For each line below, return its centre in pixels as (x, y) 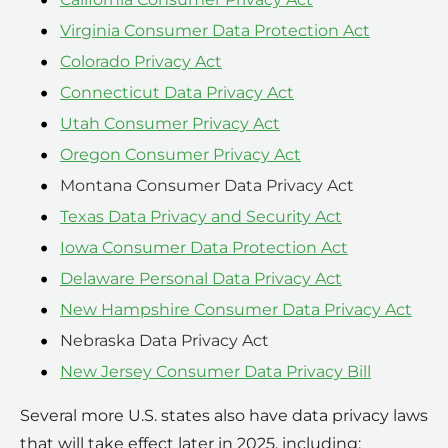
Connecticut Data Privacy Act (177, 92)
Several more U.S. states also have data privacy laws (224, 415)
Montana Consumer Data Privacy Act (207, 185)
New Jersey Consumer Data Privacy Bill (215, 371)
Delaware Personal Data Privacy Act (201, 278)
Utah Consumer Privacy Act (170, 123)
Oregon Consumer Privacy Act (180, 154)
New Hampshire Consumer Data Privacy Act (236, 309)
